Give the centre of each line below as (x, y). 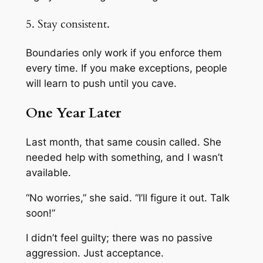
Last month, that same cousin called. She (123, 142)
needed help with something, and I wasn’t (124, 157)
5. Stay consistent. (68, 24)
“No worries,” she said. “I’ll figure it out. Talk (127, 198)
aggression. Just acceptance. (95, 253)
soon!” (40, 213)
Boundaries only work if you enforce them (124, 53)
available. (48, 172)
